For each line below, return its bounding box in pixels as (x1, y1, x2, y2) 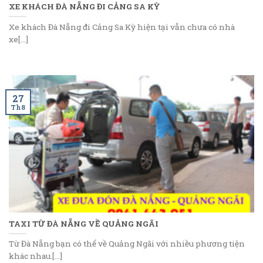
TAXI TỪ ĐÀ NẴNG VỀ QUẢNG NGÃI (9, 218, 159, 229)
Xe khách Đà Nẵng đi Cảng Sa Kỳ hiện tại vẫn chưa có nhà (9, 21, 235, 32)
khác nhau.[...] (9, 251, 62, 262)
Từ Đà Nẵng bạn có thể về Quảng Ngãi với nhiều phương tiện (9, 238, 245, 249)
